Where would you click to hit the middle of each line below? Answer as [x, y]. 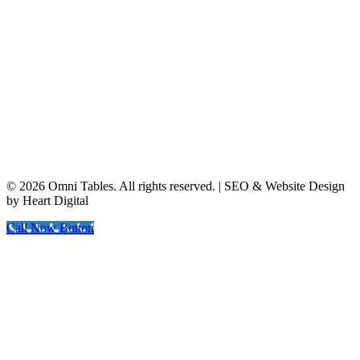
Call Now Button [50, 227]
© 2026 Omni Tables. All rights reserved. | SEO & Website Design [176, 186]
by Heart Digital [47, 200]
